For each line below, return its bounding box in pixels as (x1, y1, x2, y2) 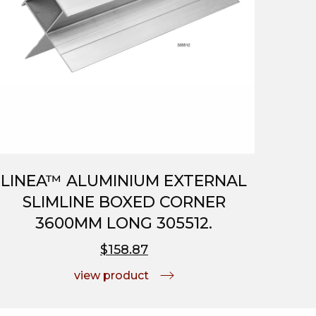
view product (73, 268, 149, 282)
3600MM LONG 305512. (35, 213, 213, 233)
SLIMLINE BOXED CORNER (22, 192, 226, 212)
